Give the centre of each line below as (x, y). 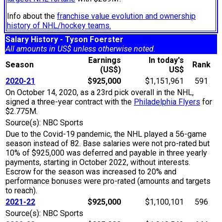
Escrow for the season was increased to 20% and (91, 172)
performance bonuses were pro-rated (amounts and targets (108, 181)
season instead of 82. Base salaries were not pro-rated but (108, 144)
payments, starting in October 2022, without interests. (98, 163)
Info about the (32, 16)
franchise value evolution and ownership (126, 16)
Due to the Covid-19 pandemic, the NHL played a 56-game (106, 134)
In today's (166, 60)
